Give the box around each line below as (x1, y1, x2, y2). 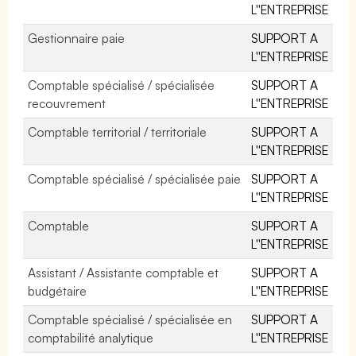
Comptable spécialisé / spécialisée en (28, 311, 233, 327)
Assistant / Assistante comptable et (28, 264, 219, 281)
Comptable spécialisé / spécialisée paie (28, 170, 242, 187)
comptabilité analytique (28, 329, 154, 346)
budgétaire (28, 282, 87, 299)
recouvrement (28, 95, 106, 111)
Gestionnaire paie (28, 29, 126, 46)
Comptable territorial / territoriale (28, 123, 207, 140)
